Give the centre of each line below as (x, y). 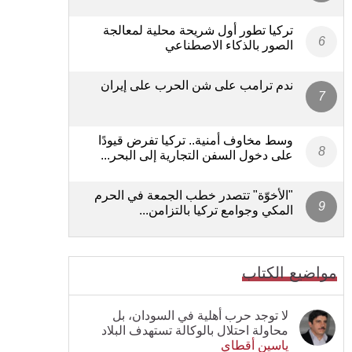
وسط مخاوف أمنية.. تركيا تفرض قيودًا (196, 140)
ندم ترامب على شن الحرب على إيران (197, 85)
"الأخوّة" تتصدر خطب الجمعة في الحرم (194, 195)
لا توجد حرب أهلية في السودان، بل (200, 315)
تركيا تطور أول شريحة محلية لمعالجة (198, 30)
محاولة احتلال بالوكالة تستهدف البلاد (195, 330)
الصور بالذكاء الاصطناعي (229, 45)
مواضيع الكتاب (290, 272)
